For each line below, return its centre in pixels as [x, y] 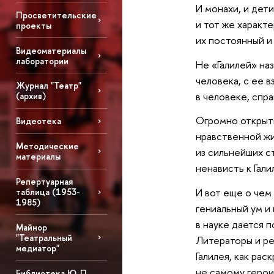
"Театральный [44, 237]
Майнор [31, 227]
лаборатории [42, 61]
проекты [33, 25]
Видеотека [38, 121]
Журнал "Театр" [48, 86]
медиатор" [37, 248]
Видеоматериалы [51, 50]
